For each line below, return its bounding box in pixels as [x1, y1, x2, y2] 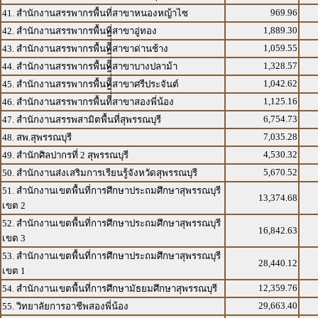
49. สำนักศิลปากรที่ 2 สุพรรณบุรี [2, 150, 128, 160]
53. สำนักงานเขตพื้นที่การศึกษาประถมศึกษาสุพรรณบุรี [2, 251, 221, 261]
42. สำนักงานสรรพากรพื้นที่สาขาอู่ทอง [2, 26, 157, 36]
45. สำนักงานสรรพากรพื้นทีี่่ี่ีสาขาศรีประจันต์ [2, 79, 179, 89]
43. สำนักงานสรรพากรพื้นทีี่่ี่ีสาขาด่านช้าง [2, 43, 168, 54]
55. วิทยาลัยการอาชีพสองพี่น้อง [2, 301, 128, 312]
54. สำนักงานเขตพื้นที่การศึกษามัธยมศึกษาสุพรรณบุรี [2, 283, 217, 294]
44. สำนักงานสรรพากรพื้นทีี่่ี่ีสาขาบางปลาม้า [2, 61, 177, 72]
